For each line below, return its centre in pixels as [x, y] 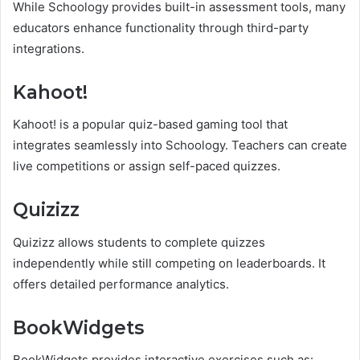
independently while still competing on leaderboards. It [169, 263]
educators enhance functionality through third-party [161, 27]
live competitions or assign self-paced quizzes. [147, 166]
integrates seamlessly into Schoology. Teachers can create [180, 145]
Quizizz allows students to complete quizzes [139, 242]
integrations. [49, 48]
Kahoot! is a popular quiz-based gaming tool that [150, 125]
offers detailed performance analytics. [121, 284]
